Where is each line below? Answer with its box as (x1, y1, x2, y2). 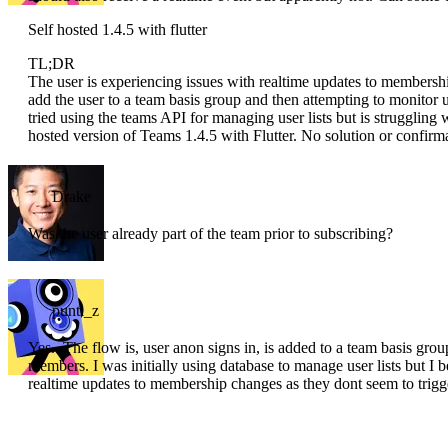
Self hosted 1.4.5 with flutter (28, 21, 207, 39)
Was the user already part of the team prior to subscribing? (28, 225, 393, 243)
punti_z (52, 302, 99, 320)
